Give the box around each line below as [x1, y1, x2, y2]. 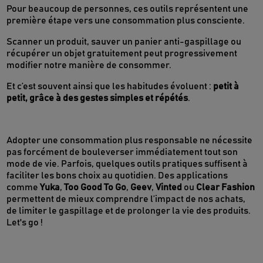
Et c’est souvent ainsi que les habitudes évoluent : [6, 82, 214, 92]
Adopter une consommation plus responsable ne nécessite [6, 136, 253, 146]
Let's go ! [6, 218, 43, 228]
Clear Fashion [196, 183, 255, 193]
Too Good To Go [64, 183, 127, 193]
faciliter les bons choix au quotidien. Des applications [6, 171, 228, 181]
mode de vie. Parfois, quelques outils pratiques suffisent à [6, 159, 248, 169]
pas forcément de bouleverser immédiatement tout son [6, 147, 238, 157]
